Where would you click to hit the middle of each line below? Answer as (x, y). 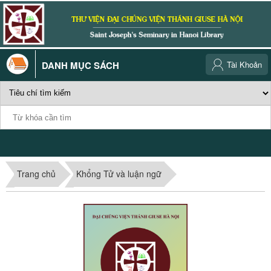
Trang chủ (36, 174)
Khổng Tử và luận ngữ (119, 174)
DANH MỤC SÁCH (80, 66)
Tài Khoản (244, 65)
